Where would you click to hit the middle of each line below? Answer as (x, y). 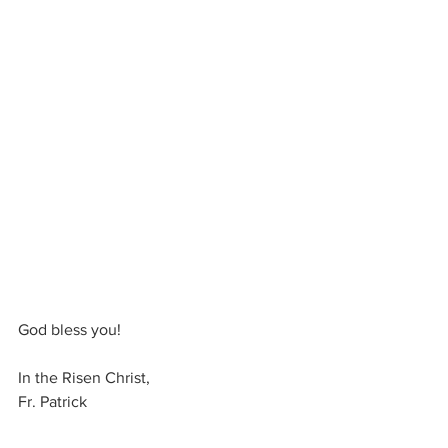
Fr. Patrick (52, 401)
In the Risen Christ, (86, 377)
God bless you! (71, 329)
